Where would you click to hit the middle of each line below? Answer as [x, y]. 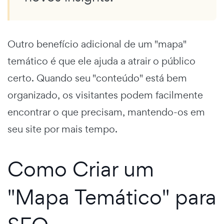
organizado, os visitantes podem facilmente [105, 95]
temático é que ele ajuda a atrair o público [101, 61]
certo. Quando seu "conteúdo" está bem [97, 78]
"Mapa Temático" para [112, 196]
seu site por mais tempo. [62, 129]
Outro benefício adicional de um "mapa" [97, 44]
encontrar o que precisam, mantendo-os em [106, 112]
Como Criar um [81, 168]
